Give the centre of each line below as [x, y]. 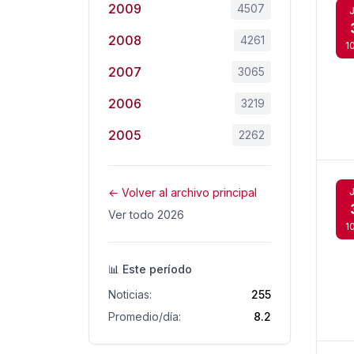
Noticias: [130, 294]
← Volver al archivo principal [183, 192]
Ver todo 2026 [146, 215]
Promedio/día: [145, 316]
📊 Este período [150, 269]
